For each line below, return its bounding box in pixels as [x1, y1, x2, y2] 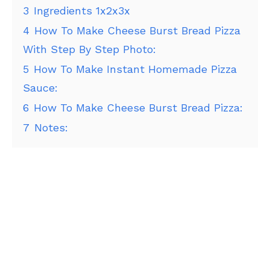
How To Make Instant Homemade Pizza [34, 63, 237, 76]
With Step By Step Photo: [23, 43, 156, 56]
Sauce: [23, 81, 58, 95]
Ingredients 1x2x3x [34, 4, 130, 17]
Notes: [34, 121, 68, 134]
